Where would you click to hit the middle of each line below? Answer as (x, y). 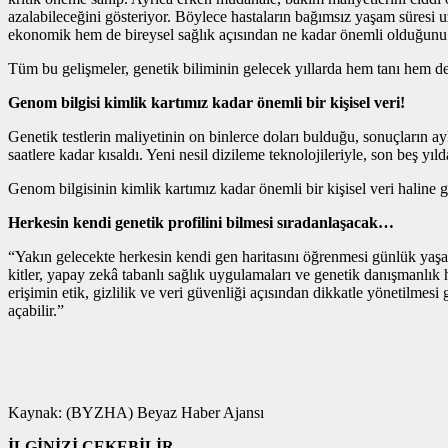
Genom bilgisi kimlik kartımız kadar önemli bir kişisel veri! (206, 103)
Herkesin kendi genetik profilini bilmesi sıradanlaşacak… (201, 223)
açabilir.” (38, 311)
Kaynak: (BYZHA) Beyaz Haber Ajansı (136, 413)
